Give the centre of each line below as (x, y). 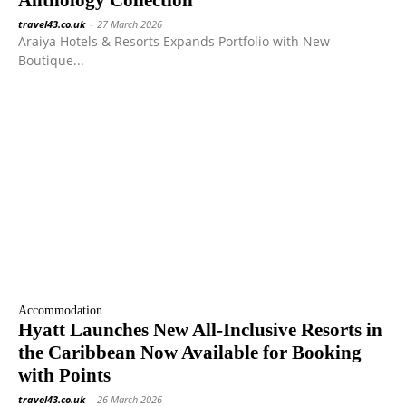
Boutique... (51, 60)
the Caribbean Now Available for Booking (190, 352)
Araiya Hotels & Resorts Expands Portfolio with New (174, 41)
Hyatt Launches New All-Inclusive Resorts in (200, 329)
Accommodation (60, 310)
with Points (64, 375)
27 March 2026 (130, 24)
